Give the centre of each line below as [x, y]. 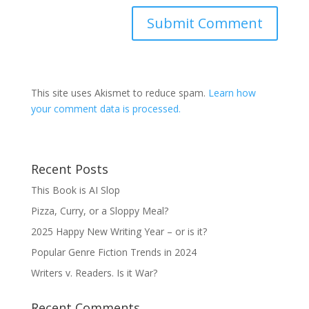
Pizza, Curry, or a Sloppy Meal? [101, 211]
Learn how [232, 93]
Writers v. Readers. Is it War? [94, 273]
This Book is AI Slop [75, 190]
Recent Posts [69, 169]
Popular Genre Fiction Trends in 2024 [113, 252]
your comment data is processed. [106, 109]
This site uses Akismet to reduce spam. [119, 93]
